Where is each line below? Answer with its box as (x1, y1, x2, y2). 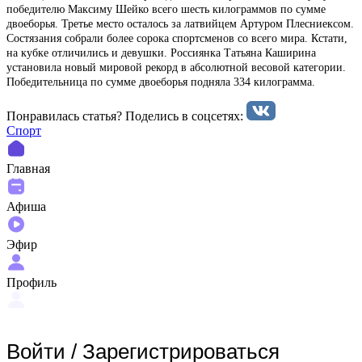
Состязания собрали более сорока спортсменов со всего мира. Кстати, (6, 32, 347, 44)
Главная (6, 161, 50, 175)
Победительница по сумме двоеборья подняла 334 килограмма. (6, 75, 315, 88)
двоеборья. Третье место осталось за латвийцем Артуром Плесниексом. (6, 17, 354, 30)
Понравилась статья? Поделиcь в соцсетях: (6, 108, 246, 123)
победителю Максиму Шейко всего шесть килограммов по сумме (6, 2, 326, 15)
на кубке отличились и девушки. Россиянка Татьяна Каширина (6, 46, 316, 59)
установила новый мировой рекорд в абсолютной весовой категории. (6, 61, 346, 74)
